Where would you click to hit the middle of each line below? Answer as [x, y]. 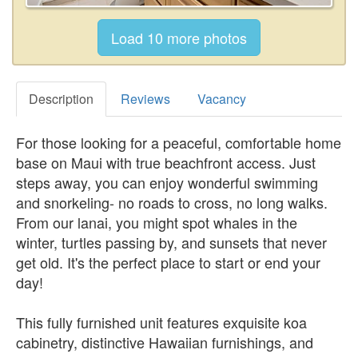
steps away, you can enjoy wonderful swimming [167, 182]
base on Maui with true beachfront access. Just [166, 162]
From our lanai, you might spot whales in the [157, 222]
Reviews [145, 98]
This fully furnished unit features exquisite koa [161, 322]
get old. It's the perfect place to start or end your [168, 262]
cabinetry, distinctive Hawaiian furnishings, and [165, 342]
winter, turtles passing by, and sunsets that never [171, 242]
